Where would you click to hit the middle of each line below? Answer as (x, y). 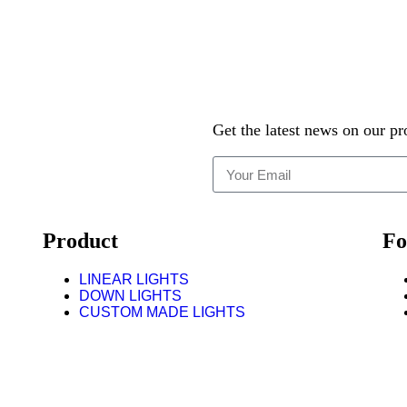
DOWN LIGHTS (131, 296)
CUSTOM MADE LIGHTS (163, 313)
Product (81, 241)
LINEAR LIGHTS (134, 280)
